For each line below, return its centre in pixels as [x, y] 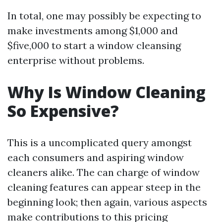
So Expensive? [63, 111]
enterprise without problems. [76, 60]
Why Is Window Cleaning [107, 92]
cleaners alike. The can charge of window [104, 172]
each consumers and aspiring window [96, 157]
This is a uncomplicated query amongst [100, 142]
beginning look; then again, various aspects [107, 202]
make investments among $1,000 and [93, 30]
